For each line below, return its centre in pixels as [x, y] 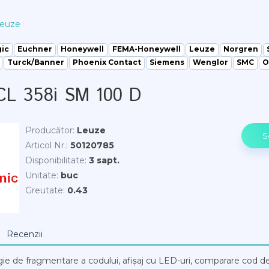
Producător [49, 130]
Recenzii [25, 234]
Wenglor [210, 62]
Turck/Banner [36, 62]
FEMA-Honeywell [147, 49]
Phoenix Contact [107, 62]
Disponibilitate [55, 160]
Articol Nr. [46, 145]
